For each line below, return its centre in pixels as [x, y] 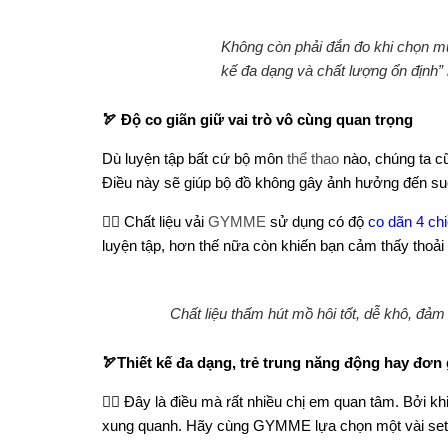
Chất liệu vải [166, 222]
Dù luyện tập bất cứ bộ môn [194, 159]
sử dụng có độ [317, 222]
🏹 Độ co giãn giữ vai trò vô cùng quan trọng [257, 120]
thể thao [313, 159]
